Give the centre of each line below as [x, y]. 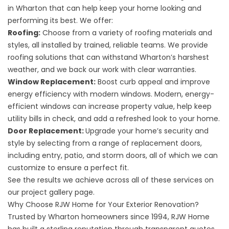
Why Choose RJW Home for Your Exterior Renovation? [103, 204]
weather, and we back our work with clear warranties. [102, 70]
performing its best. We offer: [60, 20]
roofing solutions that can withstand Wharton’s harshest [108, 57]
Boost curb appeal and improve [153, 82]
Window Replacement [51, 82]
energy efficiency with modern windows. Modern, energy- [111, 94]
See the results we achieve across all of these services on [111, 180]
